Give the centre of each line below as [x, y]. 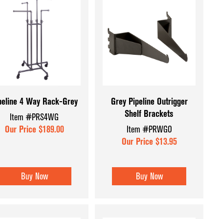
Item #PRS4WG [34, 117]
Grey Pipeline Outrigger [149, 102]
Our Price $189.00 [34, 129]
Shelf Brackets [149, 114]
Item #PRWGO [149, 129]
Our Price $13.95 [149, 141]
